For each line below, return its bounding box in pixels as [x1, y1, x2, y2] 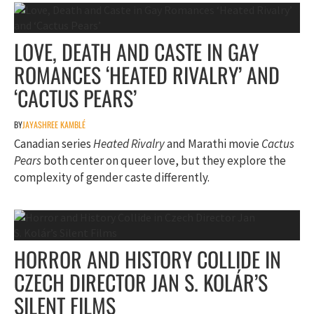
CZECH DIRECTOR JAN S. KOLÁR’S [14, 266, 268, 298]
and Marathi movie [165, 136, 261, 151]
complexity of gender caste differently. [14, 170, 210, 185]
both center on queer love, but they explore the [41, 153, 286, 168]
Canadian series [14, 136, 93, 151]
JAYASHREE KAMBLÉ [22, 118, 86, 130]
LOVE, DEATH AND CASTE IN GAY [14, 36, 259, 67]
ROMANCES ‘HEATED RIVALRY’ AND [14, 59, 280, 90]
